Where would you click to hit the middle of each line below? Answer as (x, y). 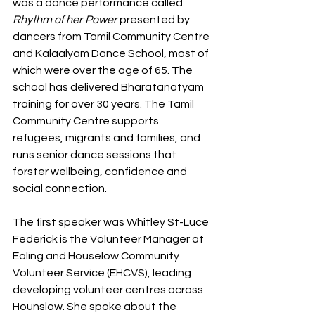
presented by (155, 20)
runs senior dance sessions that (96, 155)
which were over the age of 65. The (104, 71)
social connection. (60, 189)
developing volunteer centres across (109, 290)
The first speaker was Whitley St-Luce (112, 223)
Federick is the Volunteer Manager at (109, 239)
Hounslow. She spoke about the (96, 307)
